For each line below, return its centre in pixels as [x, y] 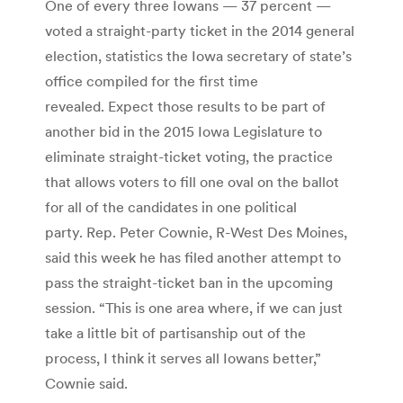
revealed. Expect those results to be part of [185, 106]
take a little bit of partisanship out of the [175, 332]
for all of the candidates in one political [171, 206]
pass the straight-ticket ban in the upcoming [189, 282]
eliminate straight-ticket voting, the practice [189, 156]
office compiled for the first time [152, 81]
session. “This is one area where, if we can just [194, 307]
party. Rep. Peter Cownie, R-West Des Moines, [196, 232]
